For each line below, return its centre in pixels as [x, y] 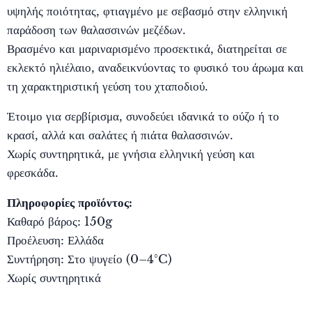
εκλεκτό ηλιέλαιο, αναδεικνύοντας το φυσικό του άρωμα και [155, 67]
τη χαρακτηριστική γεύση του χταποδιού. [108, 86]
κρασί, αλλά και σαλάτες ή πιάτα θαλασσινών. [120, 135]
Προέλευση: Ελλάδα [55, 240]
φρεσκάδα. [33, 172]
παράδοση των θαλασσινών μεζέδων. [96, 30]
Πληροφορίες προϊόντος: [70, 202]
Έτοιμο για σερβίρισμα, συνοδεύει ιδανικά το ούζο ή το [143, 116]
